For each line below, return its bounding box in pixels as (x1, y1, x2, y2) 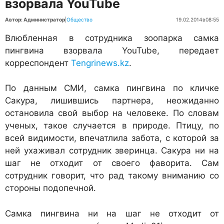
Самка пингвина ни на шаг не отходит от (5, 208, 219, 218)
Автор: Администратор (5, 16, 65, 23)
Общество (66, 16, 92, 23)
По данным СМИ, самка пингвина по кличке (5, 83, 219, 93)
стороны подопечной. (5, 183, 96, 193)
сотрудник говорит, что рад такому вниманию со (5, 170, 219, 181)
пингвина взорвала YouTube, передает (5, 45, 219, 56)
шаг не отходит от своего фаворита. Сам (5, 158, 219, 168)
